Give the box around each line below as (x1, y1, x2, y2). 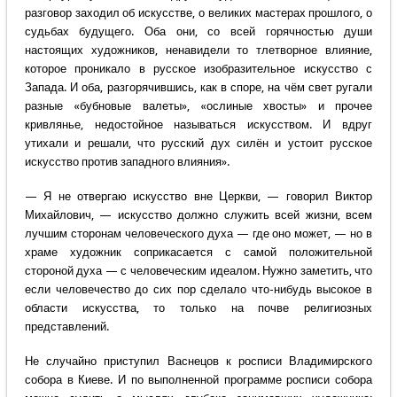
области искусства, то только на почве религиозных (24, 301, 373, 315)
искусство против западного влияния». (24, 155, 230, 169)
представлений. (24, 320, 109, 334)
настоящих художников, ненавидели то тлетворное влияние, (24, 43, 373, 58)
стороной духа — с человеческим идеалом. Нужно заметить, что (24, 264, 373, 278)
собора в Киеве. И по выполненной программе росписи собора (24, 373, 373, 387)
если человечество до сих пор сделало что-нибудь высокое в (24, 283, 373, 297)
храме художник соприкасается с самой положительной (24, 245, 373, 260)
